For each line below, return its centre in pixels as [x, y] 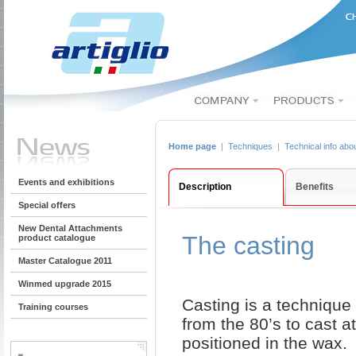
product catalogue [57, 238]
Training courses [53, 307]
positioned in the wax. [264, 343]
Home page [192, 146]
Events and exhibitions [66, 182]
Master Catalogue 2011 [65, 261]
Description [205, 187]
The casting [248, 246]
